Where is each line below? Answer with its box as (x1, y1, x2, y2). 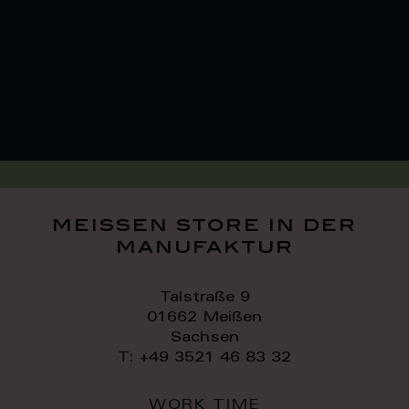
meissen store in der (52, 216, 357, 236)
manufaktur (115, 238, 294, 257)
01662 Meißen (147, 310, 262, 325)
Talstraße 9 (159, 290, 250, 305)
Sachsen (170, 330, 239, 345)
